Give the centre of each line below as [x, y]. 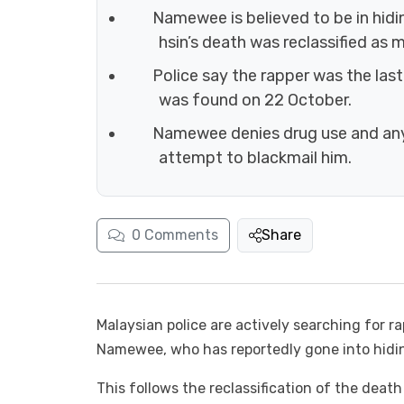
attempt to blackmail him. [255, 158]
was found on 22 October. [255, 101]
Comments [181, 235]
